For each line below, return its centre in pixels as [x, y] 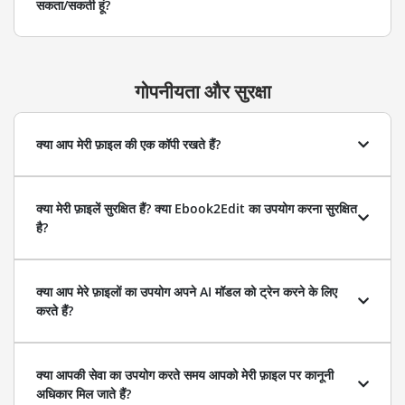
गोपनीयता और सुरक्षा [202, 91]
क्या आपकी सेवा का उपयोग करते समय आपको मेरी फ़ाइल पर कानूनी [185, 375]
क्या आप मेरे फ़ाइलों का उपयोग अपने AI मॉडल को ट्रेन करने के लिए [187, 292]
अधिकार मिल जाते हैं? [84, 394]
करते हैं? [55, 311]
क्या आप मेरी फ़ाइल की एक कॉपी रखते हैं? [128, 144]
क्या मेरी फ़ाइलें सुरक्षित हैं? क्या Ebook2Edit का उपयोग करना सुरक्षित [197, 208]
